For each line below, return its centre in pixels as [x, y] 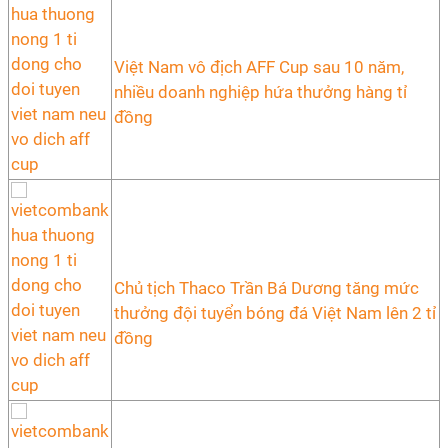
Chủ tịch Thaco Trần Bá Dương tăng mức [266, 288]
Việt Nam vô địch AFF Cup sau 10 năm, [259, 67]
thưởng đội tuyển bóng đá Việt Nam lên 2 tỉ [275, 313]
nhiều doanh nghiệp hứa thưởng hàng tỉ [260, 92]
